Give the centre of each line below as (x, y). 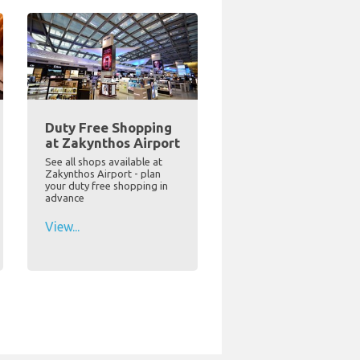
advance (64, 198)
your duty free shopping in (106, 186)
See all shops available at (103, 162)
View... (62, 227)
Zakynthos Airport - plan (102, 174)
